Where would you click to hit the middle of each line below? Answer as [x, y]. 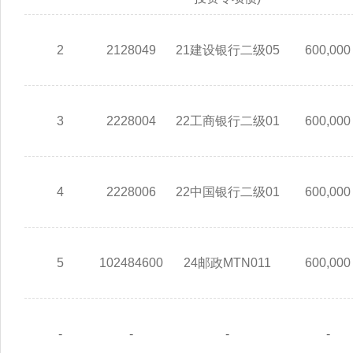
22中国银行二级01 [227, 191]
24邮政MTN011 [227, 262]
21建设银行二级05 [227, 50]
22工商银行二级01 [227, 121]
